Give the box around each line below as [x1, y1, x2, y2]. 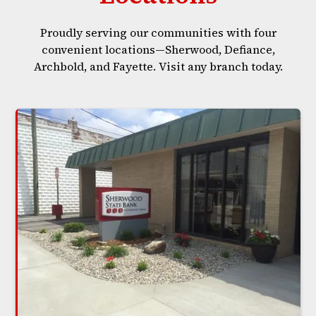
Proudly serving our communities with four [39, 25, 276, 40]
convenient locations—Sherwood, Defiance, [41, 42, 275, 57]
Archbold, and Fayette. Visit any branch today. [33, 59, 283, 74]
